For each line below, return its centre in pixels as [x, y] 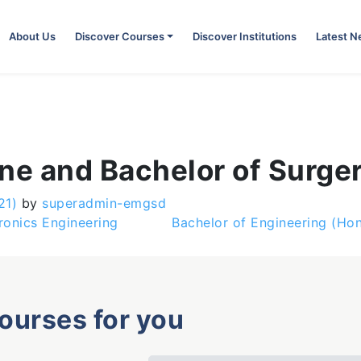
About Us [32, 36]
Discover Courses [119, 36]
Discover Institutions [245, 36]
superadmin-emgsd [102, 203]
